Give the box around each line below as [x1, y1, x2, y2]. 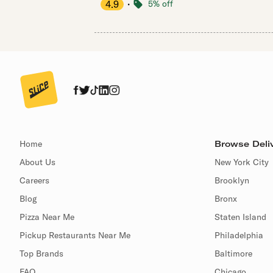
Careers [19, 175, 49, 186]
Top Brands [19, 248, 63, 259]
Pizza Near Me [19, 211, 74, 222]
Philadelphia [214, 230, 263, 241]
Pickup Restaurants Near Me [19, 230, 130, 241]
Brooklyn [214, 175, 249, 186]
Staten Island [214, 211, 266, 222]
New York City [214, 157, 269, 168]
